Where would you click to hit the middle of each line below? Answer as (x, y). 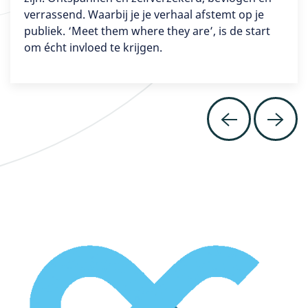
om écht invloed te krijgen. (93, 48)
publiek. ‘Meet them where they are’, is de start (147, 31)
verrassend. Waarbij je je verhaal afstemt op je (144, 15)
